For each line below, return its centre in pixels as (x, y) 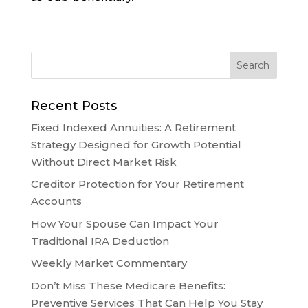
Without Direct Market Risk (103, 162)
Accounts (56, 201)
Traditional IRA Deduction (100, 241)
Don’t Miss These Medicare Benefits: (128, 285)
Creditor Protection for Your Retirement (137, 184)
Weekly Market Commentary (109, 263)
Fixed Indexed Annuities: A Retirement (133, 127)
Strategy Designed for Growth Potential (136, 144)
